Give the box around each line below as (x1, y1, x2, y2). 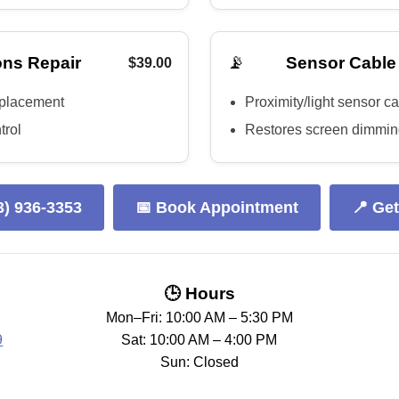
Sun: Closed (159, 354, 239, 370)
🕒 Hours (163, 284, 235, 303)
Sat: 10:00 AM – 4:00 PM (121, 332, 278, 347)
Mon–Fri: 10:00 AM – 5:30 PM (105, 310, 293, 325)
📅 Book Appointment (134, 199, 298, 216)
